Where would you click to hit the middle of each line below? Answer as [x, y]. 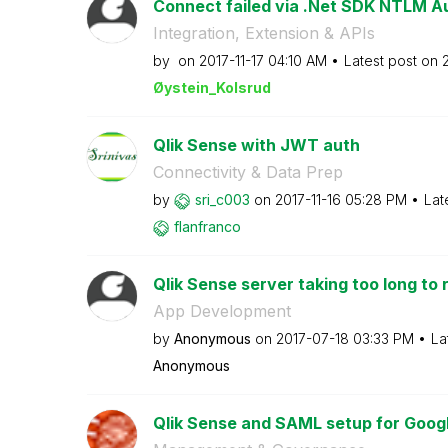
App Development [221, 311]
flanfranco [207, 226]
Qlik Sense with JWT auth [256, 145]
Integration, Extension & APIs [263, 33]
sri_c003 [222, 199]
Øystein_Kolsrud [211, 87]
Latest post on [392, 60]
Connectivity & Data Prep [247, 172]
